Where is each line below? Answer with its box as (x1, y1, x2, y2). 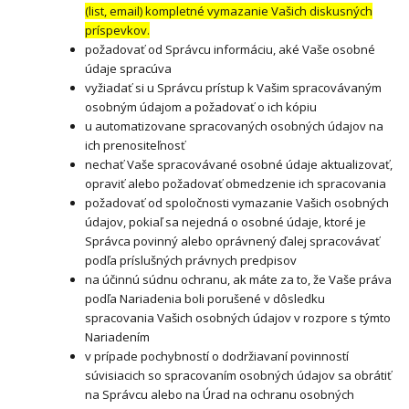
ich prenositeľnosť (85, 137, 186, 154)
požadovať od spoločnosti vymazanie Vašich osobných (85, 194, 390, 212)
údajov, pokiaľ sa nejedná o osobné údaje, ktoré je (85, 214, 367, 231)
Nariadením (85, 329, 151, 346)
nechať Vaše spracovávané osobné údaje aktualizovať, (85, 156, 393, 173)
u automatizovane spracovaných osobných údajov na (85, 118, 384, 135)
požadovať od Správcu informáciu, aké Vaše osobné (85, 41, 376, 58)
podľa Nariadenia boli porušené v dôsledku (85, 290, 326, 308)
